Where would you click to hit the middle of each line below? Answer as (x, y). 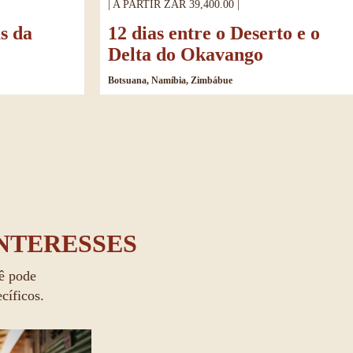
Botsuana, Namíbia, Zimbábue (170, 81)
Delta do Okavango (186, 55)
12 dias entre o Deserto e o (214, 33)
